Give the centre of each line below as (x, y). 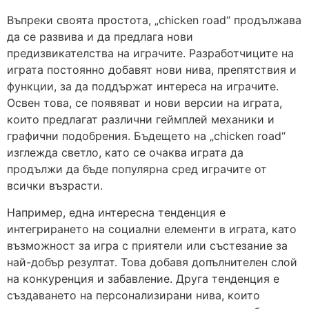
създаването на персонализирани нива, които (133, 295)
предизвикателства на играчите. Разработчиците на (150, 53)
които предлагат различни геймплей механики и (141, 120)
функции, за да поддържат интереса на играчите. (143, 87)
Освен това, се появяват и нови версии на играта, (144, 103)
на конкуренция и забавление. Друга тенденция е (143, 278)
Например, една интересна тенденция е (116, 212)
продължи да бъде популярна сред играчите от (137, 169)
